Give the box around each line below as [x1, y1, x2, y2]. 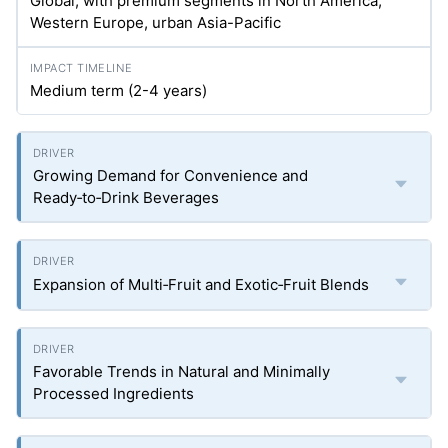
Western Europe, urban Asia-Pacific [30, 13, 281, 32]
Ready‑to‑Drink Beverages [33, 188, 219, 207]
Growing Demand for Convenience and [33, 166, 308, 185]
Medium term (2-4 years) [30, 81, 207, 100]
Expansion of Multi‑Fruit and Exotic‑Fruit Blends [33, 275, 369, 294]
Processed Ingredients [33, 384, 194, 403]
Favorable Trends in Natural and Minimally [33, 362, 330, 381]
